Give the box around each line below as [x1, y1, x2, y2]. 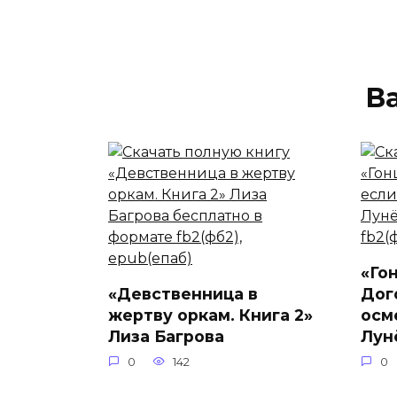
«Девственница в [108, 284, 258, 303]
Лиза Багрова [108, 326, 224, 346]
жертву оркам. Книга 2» [108, 305, 313, 324]
